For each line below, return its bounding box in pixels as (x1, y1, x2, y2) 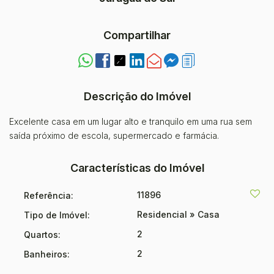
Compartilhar (103, 28, 171, 42)
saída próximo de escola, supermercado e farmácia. (9, 130, 221, 141)
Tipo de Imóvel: (24, 209, 90, 220)
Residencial (137, 209, 190, 220)
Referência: (24, 190, 73, 201)
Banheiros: (24, 248, 70, 259)
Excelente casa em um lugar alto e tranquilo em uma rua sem (9, 116, 252, 127)
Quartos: (24, 229, 61, 240)
